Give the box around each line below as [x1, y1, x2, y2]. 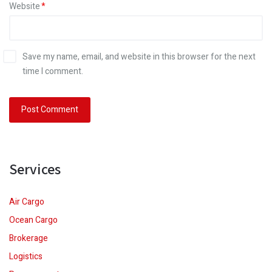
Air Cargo [9, 195, 44, 209]
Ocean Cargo [9, 214, 58, 227]
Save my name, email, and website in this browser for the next [22, 50, 256, 64]
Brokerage [9, 232, 48, 245]
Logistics [9, 250, 42, 263]
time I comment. [22, 65, 83, 78]
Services [9, 159, 61, 179]
